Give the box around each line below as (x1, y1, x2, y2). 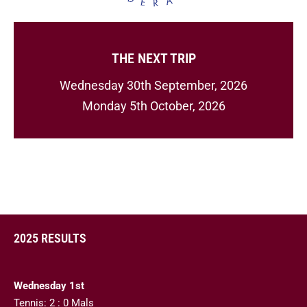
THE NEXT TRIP (111, 50, 196, 67)
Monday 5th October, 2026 (82, 99, 225, 114)
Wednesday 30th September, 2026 (60, 78, 247, 93)
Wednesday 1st (14, 280, 84, 293)
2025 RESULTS (14, 231, 86, 246)
